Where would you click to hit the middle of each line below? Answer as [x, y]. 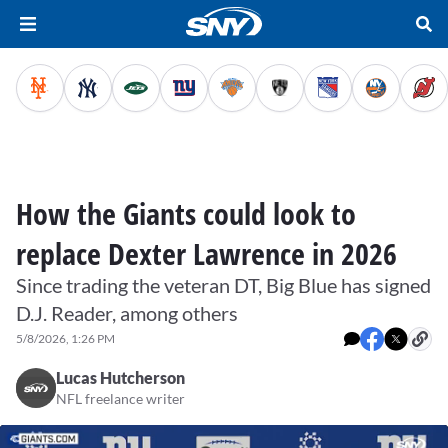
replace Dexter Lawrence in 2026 [206, 253]
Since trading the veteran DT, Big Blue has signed [223, 285]
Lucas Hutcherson [120, 377]
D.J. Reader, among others [127, 313]
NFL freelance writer [120, 398]
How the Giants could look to [186, 213]
